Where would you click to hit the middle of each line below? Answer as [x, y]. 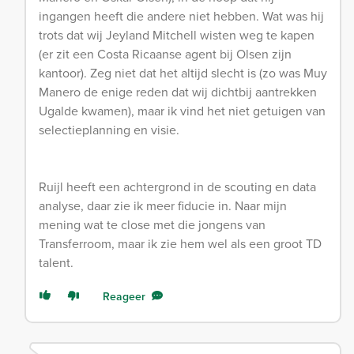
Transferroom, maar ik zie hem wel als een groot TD [180, 243]
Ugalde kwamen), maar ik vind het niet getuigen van [182, 110]
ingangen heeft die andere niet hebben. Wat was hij [181, 15]
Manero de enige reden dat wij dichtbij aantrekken [178, 91]
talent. [56, 262]
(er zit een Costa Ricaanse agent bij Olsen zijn [165, 53]
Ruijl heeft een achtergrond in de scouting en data [177, 186]
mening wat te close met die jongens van [152, 224]
